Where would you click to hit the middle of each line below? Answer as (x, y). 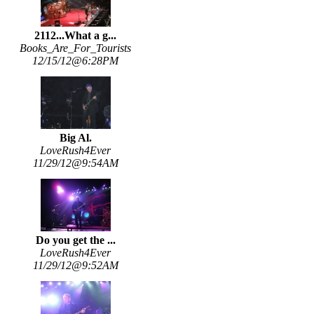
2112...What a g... (75, 36)
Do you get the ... (75, 240)
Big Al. (75, 138)
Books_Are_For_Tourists (75, 48)
